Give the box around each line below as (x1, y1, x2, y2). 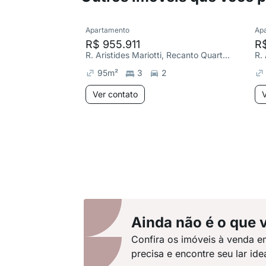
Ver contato (93, 89, 138, 99)
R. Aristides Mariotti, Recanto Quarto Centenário (223, 50, 230, 60)
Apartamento (85, 26, 129, 34)
